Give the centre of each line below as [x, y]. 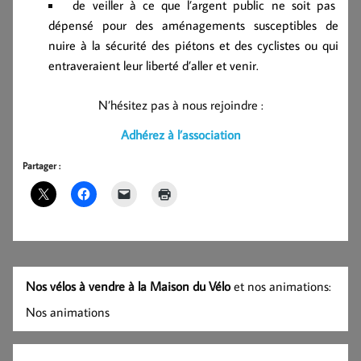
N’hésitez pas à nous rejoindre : [180, 104]
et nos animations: [281, 286]
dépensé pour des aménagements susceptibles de [193, 25]
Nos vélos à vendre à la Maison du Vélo [128, 286]
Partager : [41, 165]
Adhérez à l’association [180, 134]
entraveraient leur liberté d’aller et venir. [154, 65]
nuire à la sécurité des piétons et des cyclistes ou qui [193, 45]
